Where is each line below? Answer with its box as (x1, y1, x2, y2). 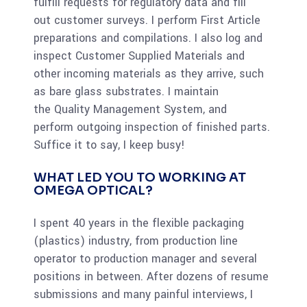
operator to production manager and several (34, 250, 257, 267)
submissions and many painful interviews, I (34, 286, 253, 302)
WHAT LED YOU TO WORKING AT (34, 169, 246, 185)
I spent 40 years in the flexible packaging (34, 214, 244, 231)
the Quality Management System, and (34, 101, 227, 117)
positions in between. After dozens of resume (34, 268, 269, 284)
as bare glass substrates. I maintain (34, 83, 219, 99)
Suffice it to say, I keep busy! (34, 136, 185, 153)
